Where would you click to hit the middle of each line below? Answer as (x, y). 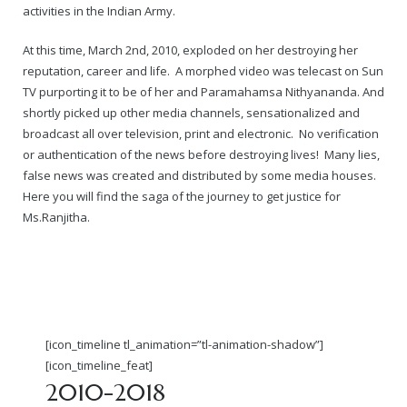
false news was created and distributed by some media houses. (201, 175)
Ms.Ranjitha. (56, 217)
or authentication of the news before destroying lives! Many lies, (201, 154)
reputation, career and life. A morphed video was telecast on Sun (203, 70)
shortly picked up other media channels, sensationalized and (191, 112)
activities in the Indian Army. (99, 11)
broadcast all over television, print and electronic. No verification (201, 133)
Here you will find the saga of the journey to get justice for (182, 196)
